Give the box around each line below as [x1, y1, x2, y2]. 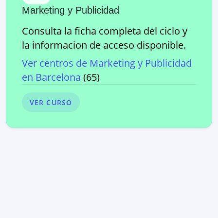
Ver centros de [22, 56, 90, 70]
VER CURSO [30, 97, 73, 107]
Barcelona [36, 71, 81, 84]
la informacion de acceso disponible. [22, 38, 186, 52]
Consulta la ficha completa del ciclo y [22, 24, 187, 37]
